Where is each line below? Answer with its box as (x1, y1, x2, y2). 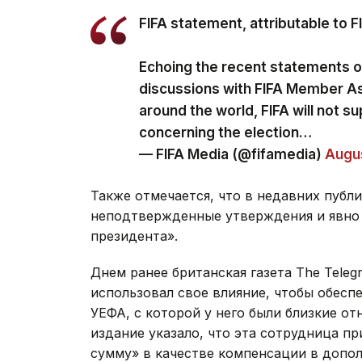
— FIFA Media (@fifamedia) (139, 145, 325, 162)
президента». (90, 227, 178, 244)
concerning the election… (139, 124, 312, 141)
